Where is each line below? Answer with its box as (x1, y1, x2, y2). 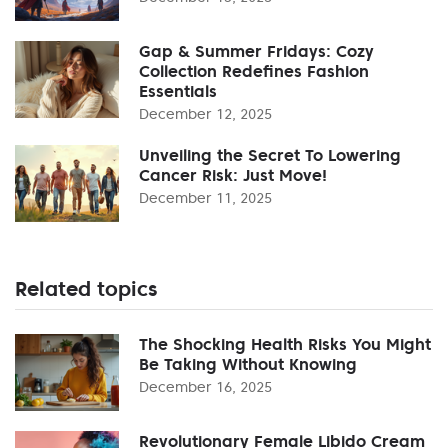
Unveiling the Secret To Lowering (139, 144, 401, 165)
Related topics (15, 275, 157, 302)
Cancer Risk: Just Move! (139, 164, 327, 185)
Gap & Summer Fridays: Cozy (139, 40, 374, 61)
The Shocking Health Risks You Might (139, 333, 431, 354)
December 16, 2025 (139, 377, 272, 396)
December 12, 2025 (139, 104, 272, 123)
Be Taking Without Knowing (139, 353, 357, 374)
